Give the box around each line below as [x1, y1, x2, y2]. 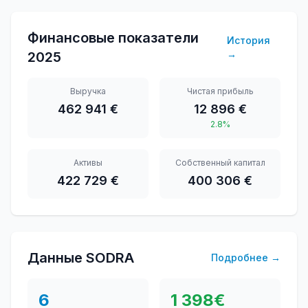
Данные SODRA [27, 250, 134, 266]
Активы [74, 157, 102, 168]
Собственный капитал [175, 157, 265, 168]
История [227, 34, 271, 46]
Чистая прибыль [186, 86, 254, 96]
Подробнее [211, 252, 268, 263]
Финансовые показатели [27, 30, 199, 46]
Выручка [70, 86, 106, 96]
